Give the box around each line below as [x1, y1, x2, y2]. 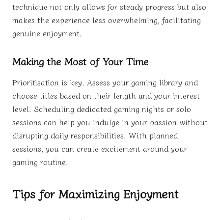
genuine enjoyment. [12, 27, 82, 39]
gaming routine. [12, 156, 68, 168]
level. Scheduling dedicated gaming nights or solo [12, 103, 191, 115]
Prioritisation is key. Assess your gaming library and [12, 76, 198, 88]
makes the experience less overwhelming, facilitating [12, 14, 201, 26]
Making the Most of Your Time [12, 53, 148, 68]
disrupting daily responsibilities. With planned [12, 129, 178, 141]
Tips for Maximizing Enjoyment [12, 184, 178, 202]
